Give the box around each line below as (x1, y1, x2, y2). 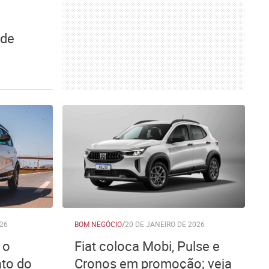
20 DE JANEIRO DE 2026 (125, 219, 205, 229)
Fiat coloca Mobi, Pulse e (74, 237, 220, 255)
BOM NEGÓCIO (74, 219, 122, 229)
